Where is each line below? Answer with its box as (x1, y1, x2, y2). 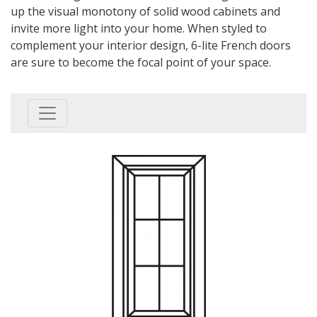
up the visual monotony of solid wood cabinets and (11, 4, 280, 19)
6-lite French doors (191, 38, 291, 53)
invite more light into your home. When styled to (11, 21, 267, 36)
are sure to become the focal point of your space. (11, 54, 271, 70)
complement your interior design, (11, 38, 191, 53)
